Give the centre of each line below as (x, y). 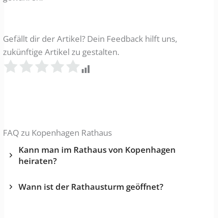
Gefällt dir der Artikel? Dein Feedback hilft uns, (90, 38)
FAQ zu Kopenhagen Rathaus (58, 133)
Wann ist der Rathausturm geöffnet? (91, 187)
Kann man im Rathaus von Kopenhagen (97, 150)
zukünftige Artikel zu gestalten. (61, 52)
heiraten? (38, 161)
